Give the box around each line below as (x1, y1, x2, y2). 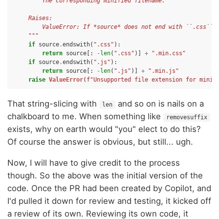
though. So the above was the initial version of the (7, 170, 203, 180)
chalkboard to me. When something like (7, 111, 163, 121)
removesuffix (166, 113, 207, 121)
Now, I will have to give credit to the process (7, 157, 180, 168)
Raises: (15, 14, 52, 22)
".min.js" (148, 67, 179, 74)
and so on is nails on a (115, 98, 204, 109)
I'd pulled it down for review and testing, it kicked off (7, 196, 211, 206)
